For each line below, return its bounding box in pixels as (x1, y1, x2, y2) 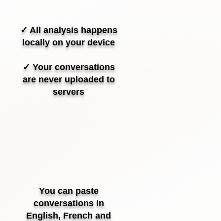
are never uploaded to (22, 74, 115, 84)
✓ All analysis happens (20, 25, 117, 35)
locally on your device (22, 37, 115, 47)
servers (53, 87, 84, 97)
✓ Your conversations (22, 62, 115, 72)
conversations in (33, 198, 104, 208)
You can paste (38, 186, 99, 196)
